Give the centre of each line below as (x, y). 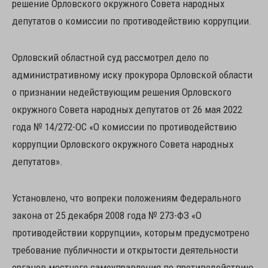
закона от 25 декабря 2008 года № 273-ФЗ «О (107, 215)
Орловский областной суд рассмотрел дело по (110, 57)
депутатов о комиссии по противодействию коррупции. (132, 21)
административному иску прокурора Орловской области (132, 75)
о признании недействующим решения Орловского (122, 92)
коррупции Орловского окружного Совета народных (123, 144)
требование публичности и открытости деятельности (125, 250)
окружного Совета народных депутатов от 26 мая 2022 (127, 109)
